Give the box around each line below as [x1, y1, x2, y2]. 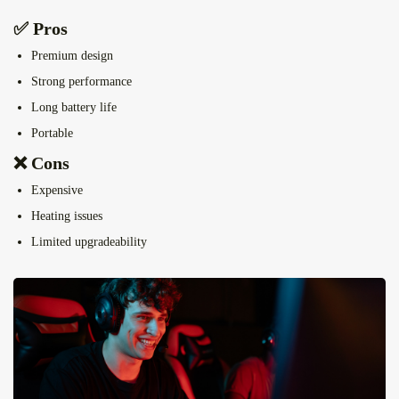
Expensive [31, 183, 83, 198]
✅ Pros [13, 19, 68, 39]
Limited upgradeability [31, 235, 147, 249]
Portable [31, 126, 73, 141]
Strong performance [31, 75, 132, 89]
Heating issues [31, 209, 102, 224]
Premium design [31, 49, 113, 63]
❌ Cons [13, 153, 69, 174]
